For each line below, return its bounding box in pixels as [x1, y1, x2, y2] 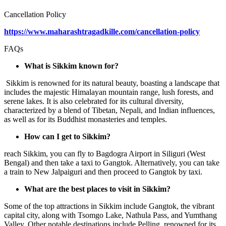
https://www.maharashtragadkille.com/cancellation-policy [4, 27, 200, 36]
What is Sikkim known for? [24, 61, 119, 70]
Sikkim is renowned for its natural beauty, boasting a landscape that [4, 78, 219, 87]
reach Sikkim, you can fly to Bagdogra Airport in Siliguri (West [4, 149, 205, 158]
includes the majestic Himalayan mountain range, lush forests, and [4, 87, 213, 96]
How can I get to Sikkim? [24, 132, 110, 141]
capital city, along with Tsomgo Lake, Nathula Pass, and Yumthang [4, 210, 217, 219]
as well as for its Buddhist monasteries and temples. [4, 115, 167, 124]
